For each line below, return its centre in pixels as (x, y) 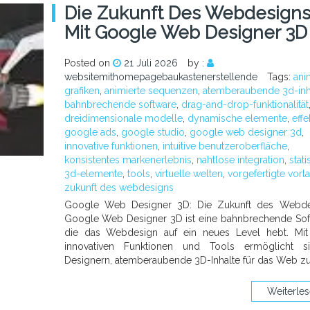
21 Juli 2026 (151, 63)
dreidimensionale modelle (123, 118)
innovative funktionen (111, 146)
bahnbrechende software (120, 104)
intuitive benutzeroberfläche (225, 146)
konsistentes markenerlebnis (128, 160)
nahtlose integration (240, 160)
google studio (153, 132)
